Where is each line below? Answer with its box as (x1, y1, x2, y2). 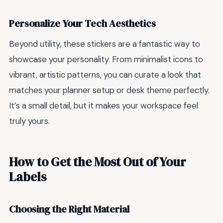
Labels (9, 168, 46, 185)
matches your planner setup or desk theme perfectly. (9, 85, 210, 96)
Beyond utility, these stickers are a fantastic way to (9, 38, 200, 50)
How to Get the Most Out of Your (9, 153, 186, 170)
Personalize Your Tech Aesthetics (9, 16, 156, 30)
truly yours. (9, 115, 50, 127)
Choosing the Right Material (9, 203, 129, 217)
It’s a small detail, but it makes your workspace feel (9, 100, 198, 111)
